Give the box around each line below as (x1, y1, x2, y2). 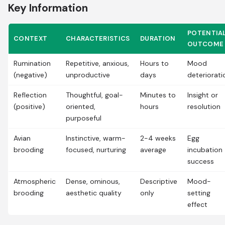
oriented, (66, 102, 95, 111)
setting (187, 188, 210, 197)
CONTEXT (14, 34, 48, 43)
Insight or (187, 90, 218, 99)
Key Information (8, 1, 88, 15)
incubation (187, 145, 222, 154)
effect (187, 200, 207, 209)
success (187, 157, 214, 166)
